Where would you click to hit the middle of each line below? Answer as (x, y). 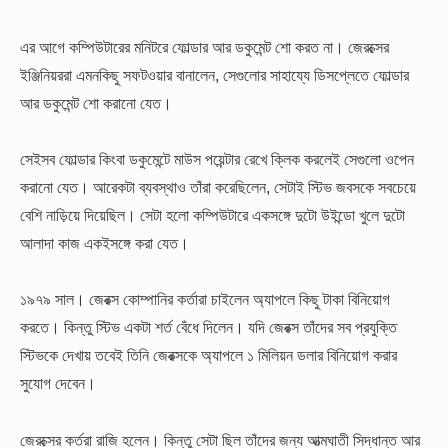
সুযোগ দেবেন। (58, 383)
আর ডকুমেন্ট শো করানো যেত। (96, 102)
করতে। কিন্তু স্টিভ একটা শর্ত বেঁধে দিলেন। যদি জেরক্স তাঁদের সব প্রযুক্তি (208, 327)
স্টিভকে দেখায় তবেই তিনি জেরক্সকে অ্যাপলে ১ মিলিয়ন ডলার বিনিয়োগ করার (208, 355)
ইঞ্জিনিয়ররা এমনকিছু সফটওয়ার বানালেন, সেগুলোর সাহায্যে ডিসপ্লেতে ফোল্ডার (214, 74)
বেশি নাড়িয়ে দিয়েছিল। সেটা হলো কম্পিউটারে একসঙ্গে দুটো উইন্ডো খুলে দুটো (212, 215)
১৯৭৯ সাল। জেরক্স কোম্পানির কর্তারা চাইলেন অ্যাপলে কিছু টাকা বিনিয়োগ (205, 299)
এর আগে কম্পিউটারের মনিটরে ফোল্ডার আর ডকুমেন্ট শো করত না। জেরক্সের (204, 46)
